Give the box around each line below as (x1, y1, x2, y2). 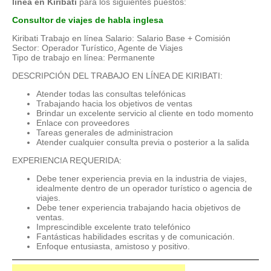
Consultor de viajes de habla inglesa (12, 15, 163, 25)
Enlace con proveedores (36, 117, 129, 128)
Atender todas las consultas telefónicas (36, 88, 186, 99)
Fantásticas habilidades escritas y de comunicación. (36, 231, 235, 241)
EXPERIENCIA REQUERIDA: (12, 155, 122, 165)
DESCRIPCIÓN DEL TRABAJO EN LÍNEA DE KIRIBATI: (12, 70, 223, 80)
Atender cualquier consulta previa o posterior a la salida (36, 137, 249, 147)
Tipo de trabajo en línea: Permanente (12, 52, 155, 62)
